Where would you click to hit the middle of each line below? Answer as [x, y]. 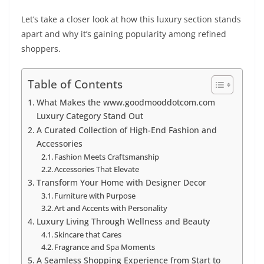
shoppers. [41, 49]
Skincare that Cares [88, 235]
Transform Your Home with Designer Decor [121, 183]
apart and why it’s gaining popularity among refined [124, 34]
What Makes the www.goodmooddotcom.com [126, 103]
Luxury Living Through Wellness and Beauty [123, 222]
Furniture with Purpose [95, 196]
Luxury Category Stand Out [90, 116]
